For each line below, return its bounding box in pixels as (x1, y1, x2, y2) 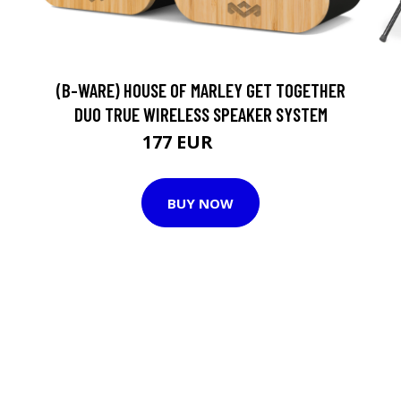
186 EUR (218, 137, 259, 152)
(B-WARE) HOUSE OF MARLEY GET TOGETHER (55, 79, 346, 101)
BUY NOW (167, 193, 234, 212)
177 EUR (142, 130, 218, 154)
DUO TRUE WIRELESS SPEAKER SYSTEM (73, 103, 328, 125)
